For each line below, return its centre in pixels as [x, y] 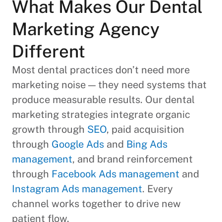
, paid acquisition [145, 129]
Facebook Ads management [115, 174]
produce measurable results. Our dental [103, 99]
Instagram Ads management [77, 189]
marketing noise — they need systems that [109, 84]
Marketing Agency [86, 29]
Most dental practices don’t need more [101, 70]
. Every [158, 189]
